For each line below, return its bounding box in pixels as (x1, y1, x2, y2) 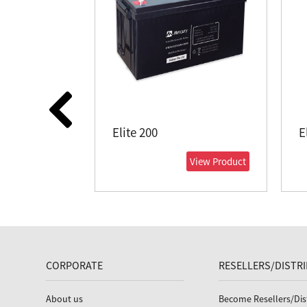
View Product (189, 154, 246, 168)
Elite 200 (112, 123, 158, 140)
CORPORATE (46, 258, 103, 272)
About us (46, 292, 84, 305)
